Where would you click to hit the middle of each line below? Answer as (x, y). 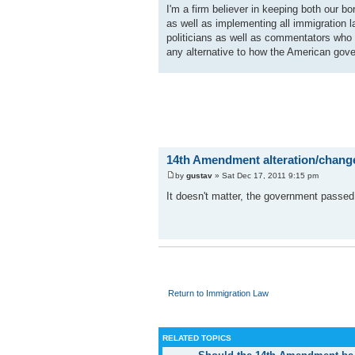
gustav (199, 175)
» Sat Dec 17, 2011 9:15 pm (265, 175)
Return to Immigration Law (218, 293)
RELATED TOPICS (197, 338)
